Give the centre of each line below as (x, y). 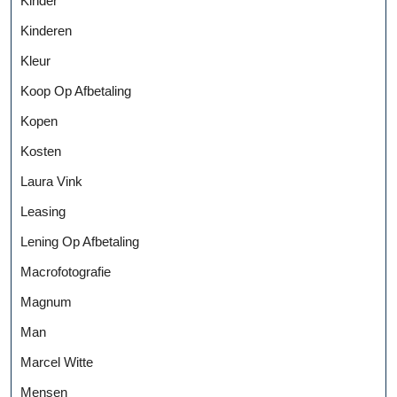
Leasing (43, 211)
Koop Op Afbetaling (76, 90)
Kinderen (46, 30)
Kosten (41, 151)
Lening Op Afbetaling (80, 241)
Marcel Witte (57, 362)
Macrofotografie (66, 271)
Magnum (46, 301)
